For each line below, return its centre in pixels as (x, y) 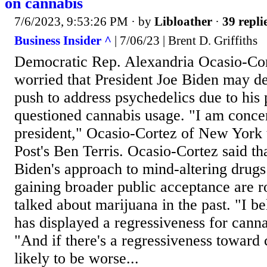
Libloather (183, 22)
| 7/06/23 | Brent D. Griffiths (184, 40)
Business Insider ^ (63, 40)
